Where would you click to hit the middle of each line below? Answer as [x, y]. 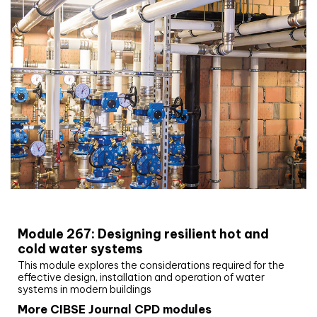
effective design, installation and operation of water [141, 278]
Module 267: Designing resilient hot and [143, 234]
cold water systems [80, 249]
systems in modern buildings [85, 290]
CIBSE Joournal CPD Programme [127, 204]
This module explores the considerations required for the [151, 266]
